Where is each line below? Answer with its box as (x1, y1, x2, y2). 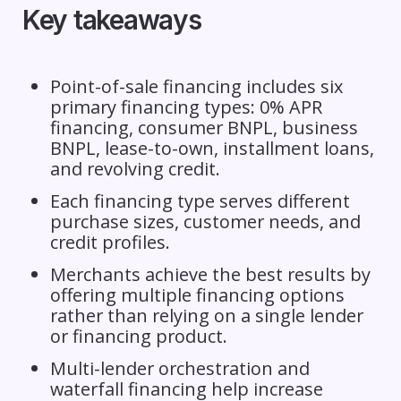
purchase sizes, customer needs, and (49, 209, 361, 234)
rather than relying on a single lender (49, 303, 363, 328)
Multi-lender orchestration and (49, 355, 310, 380)
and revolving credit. (49, 156, 220, 181)
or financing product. (49, 323, 227, 348)
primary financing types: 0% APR (49, 94, 322, 119)
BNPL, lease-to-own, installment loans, (49, 135, 374, 160)
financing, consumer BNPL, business (49, 115, 358, 140)
